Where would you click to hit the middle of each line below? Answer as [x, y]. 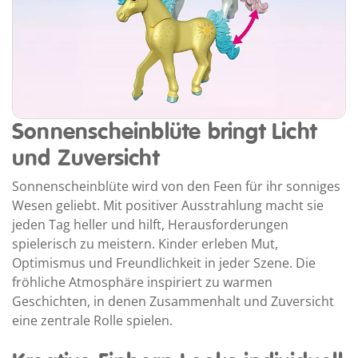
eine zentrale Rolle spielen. [92, 320]
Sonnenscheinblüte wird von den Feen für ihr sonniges [176, 186]
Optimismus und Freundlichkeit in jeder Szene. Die [164, 263]
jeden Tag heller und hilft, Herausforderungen [150, 224]
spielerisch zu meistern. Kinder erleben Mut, [145, 243]
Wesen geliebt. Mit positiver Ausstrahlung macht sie [168, 205]
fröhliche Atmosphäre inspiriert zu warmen [142, 282]
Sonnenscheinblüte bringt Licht [165, 132]
